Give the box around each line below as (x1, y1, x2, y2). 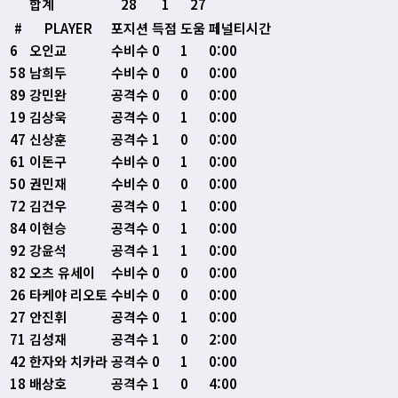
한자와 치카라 (29, 352, 107, 371)
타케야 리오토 (29, 285, 107, 305)
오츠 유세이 (29, 263, 95, 283)
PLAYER (44, 19, 92, 38)
